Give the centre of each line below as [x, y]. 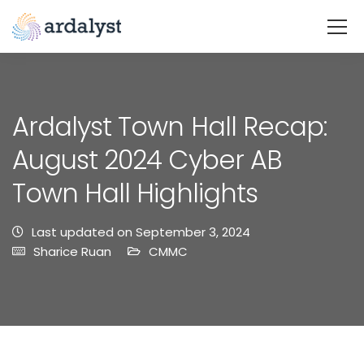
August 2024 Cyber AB [147, 160]
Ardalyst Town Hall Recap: [170, 126]
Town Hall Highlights [135, 193]
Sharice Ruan [72, 251]
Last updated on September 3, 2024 [141, 232]
